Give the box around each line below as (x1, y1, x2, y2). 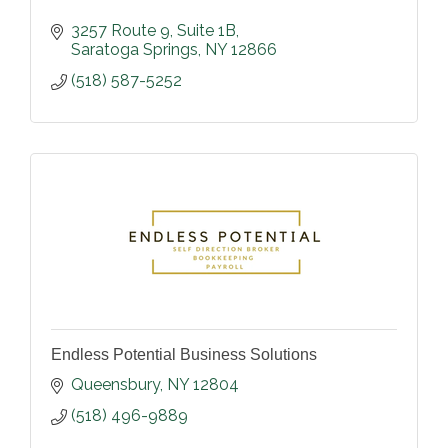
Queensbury (71, 375, 160, 395)
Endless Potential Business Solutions (51, 346, 317, 364)
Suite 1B (177, 21, 236, 41)
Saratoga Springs (71, 40, 198, 60)
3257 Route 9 (71, 21, 170, 41)
